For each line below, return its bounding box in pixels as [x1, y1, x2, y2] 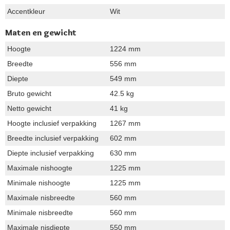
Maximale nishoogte [7, 163, 72, 172]
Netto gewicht [7, 104, 51, 112]
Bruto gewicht [7, 89, 51, 98]
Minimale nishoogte [7, 178, 70, 187]
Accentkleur [7, 7, 45, 15]
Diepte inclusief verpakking [7, 148, 94, 157]
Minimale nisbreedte [7, 208, 73, 217]
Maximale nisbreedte [7, 193, 75, 202]
